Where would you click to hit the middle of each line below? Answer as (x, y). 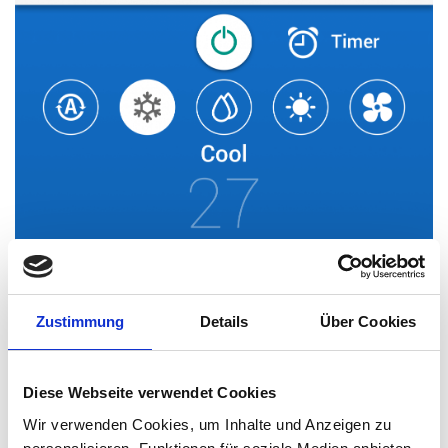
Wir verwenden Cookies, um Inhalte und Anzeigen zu (207, 424)
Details (224, 321)
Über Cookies (368, 321)
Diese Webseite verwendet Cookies (149, 392)
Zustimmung (80, 321)
